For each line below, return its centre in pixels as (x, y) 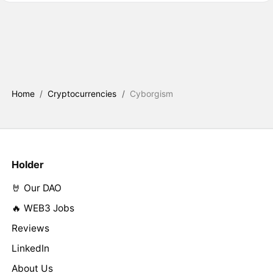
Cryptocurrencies (82, 93)
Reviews (30, 228)
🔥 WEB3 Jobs (43, 208)
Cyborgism (152, 93)
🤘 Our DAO (36, 188)
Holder (27, 164)
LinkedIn (30, 248)
